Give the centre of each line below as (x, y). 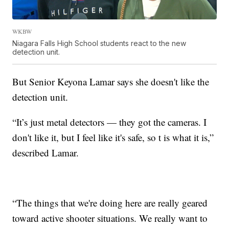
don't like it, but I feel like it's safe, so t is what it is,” (113, 137)
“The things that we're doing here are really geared (110, 202)
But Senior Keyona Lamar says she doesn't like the (111, 81)
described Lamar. (46, 152)
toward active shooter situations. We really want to (110, 218)
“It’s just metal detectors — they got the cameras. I (110, 122)
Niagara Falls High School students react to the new (99, 43)
